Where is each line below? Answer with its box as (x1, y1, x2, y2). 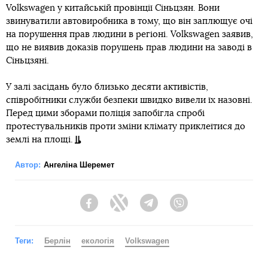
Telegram (158, 203, 193, 214)
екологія (81, 236, 114, 245)
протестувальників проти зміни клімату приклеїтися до (6, 121, 245, 131)
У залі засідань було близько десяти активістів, (6, 82, 208, 92)
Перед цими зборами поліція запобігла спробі (6, 108, 205, 118)
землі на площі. (6, 135, 73, 144)
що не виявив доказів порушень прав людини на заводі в (6, 42, 252, 52)
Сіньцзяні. (6, 56, 49, 65)
